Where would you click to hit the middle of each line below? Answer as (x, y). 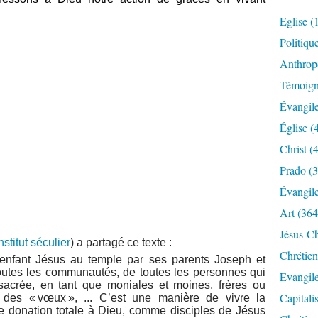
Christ (293, 149)
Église (294, 127)
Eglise (294, 21)
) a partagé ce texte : (121, 242)
